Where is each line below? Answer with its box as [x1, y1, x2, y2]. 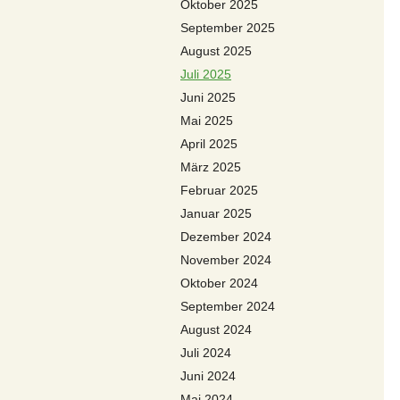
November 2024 [180, 253, 271, 267]
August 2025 [180, 44, 252, 58]
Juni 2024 [180, 369, 236, 383]
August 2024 [180, 322, 252, 337]
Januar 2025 [180, 206, 252, 221]
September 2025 [180, 21, 275, 35]
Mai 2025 [180, 113, 233, 128]
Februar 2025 [180, 183, 258, 197]
